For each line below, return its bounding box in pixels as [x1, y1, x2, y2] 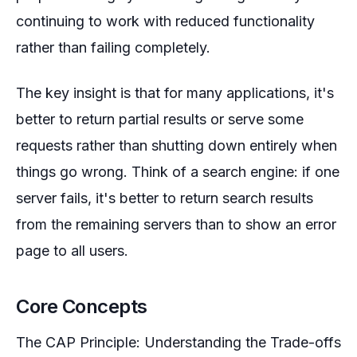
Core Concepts [16, 295, 147, 318]
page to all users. [16, 242, 128, 259]
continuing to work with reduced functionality [16, 13, 315, 29]
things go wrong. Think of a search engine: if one [16, 163, 339, 180]
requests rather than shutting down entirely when [16, 137, 337, 154]
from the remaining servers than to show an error [16, 216, 336, 233]
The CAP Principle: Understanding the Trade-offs [16, 334, 341, 351]
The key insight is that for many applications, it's [16, 84, 334, 101]
